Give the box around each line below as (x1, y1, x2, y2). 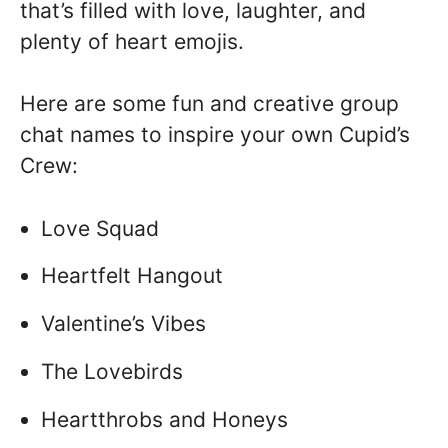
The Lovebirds (41, 358, 183, 384)
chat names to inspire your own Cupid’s (20, 122, 410, 147)
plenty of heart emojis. (20, 28, 244, 54)
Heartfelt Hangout (41, 263, 223, 289)
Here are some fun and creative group (20, 91, 399, 116)
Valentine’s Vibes (41, 311, 206, 337)
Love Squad (41, 215, 159, 241)
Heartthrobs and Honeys (41, 406, 288, 432)
